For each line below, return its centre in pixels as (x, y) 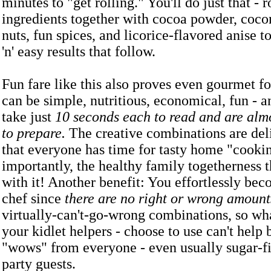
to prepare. (34, 133)
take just (28, 117)
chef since (33, 198)
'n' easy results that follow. (80, 51)
